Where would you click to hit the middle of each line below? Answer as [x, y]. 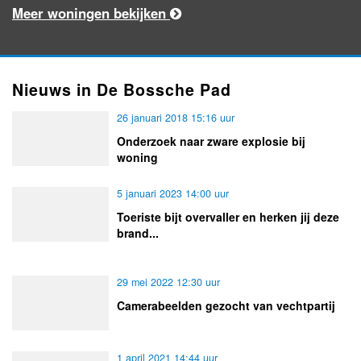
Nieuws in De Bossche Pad [122, 89]
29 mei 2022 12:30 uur [168, 282]
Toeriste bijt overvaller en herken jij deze [228, 216]
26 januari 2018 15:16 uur [176, 117]
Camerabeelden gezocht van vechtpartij [226, 305]
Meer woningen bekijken [91, 12]
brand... [138, 232]
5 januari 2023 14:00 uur [173, 193]
